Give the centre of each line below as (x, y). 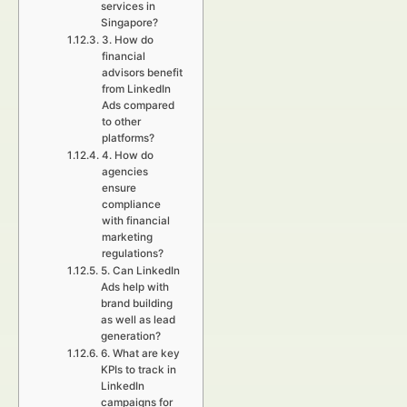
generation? (130, 336)
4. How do (127, 155)
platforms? (128, 138)
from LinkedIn (136, 89)
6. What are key (140, 353)
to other (121, 122)
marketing (127, 237)
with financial (135, 221)
